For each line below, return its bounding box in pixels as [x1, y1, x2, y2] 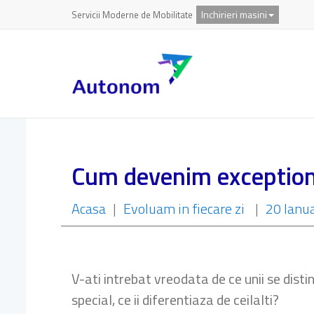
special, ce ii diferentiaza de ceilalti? [71, 289, 279, 310]
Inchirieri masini [201, 6, 267, 22]
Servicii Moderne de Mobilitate [71, 7, 193, 22]
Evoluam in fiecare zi [123, 198, 245, 219]
